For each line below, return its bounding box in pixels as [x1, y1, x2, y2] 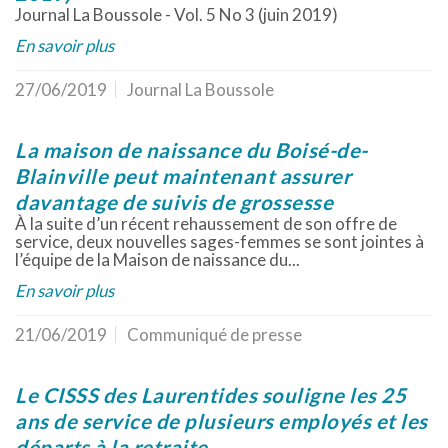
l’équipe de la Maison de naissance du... [15, 249, 300, 270]
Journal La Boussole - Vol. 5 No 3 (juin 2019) [15, 4, 338, 25]
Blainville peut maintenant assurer [15, 164, 351, 188]
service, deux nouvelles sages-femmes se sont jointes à [15, 231, 424, 252]
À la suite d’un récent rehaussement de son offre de [15, 213, 397, 234]
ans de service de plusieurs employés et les [15, 409, 428, 433]
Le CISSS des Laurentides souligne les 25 [15, 383, 406, 407]
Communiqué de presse [127, 324, 302, 345]
